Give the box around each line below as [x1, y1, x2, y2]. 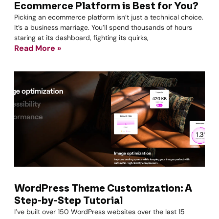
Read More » [14, 43, 61, 53]
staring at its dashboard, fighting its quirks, [14, 33, 149, 42]
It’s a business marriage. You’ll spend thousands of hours [14, 23, 192, 32]
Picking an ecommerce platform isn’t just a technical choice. [14, 13, 203, 22]
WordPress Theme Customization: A [14, 183, 192, 195]
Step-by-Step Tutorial [14, 195, 123, 207]
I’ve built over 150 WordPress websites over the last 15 [14, 207, 185, 216]
